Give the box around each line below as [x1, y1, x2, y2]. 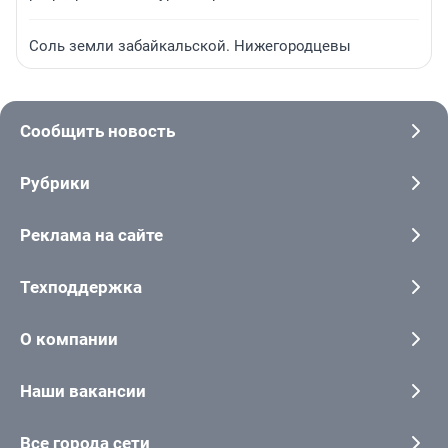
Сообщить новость [20, 121, 175, 142]
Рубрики [20, 173, 90, 194]
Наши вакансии [20, 381, 146, 402]
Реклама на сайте [20, 225, 163, 246]
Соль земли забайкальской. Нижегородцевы [29, 36, 351, 55]
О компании [20, 329, 118, 350]
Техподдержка [20, 277, 142, 298]
